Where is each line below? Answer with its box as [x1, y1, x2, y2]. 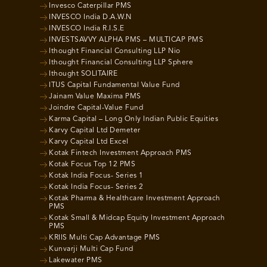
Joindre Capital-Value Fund [49, 104, 144, 111]
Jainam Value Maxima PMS [49, 92, 141, 100]
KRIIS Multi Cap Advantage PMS [49, 234, 160, 241]
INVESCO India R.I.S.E [49, 24, 125, 32]
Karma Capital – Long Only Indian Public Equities [49, 115, 219, 123]
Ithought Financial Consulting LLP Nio [49, 47, 181, 55]
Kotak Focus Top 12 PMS [49, 160, 136, 168]
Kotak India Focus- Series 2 [49, 183, 144, 191]
